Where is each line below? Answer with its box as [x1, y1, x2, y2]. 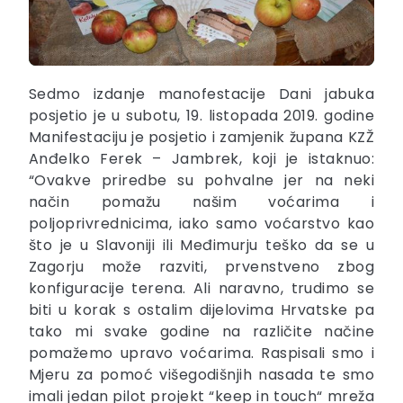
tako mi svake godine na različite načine [29, 321, 374, 343]
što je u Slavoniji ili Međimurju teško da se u [29, 235, 374, 256]
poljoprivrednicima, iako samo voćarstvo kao [29, 213, 374, 235]
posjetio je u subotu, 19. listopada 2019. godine [29, 105, 374, 127]
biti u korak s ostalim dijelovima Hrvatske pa [29, 300, 374, 321]
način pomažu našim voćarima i [29, 192, 374, 213]
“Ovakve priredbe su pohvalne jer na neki [29, 170, 374, 192]
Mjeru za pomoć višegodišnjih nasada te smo [29, 364, 374, 386]
